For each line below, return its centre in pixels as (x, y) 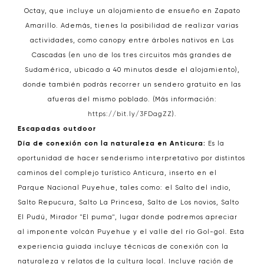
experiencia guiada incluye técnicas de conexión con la (123, 247)
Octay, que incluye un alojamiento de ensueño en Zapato (132, 11)
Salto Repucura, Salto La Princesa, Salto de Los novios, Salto (128, 202)
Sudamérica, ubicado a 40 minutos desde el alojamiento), (132, 70)
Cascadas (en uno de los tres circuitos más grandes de (132, 55)
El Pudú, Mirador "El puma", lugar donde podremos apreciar (128, 217)
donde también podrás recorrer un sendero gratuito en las (132, 85)
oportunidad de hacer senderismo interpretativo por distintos (131, 158)
